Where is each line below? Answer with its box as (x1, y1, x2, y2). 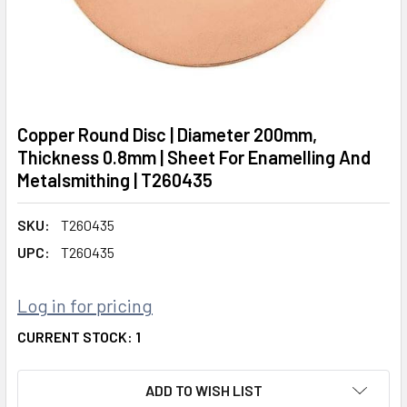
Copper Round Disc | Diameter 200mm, (17, 124, 317, 145)
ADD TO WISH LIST (144, 382, 263, 399)
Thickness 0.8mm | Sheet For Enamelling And (17, 146, 371, 168)
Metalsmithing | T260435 (17, 169, 213, 191)
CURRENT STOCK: (17, 328, 135, 345)
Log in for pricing (17, 294, 153, 316)
